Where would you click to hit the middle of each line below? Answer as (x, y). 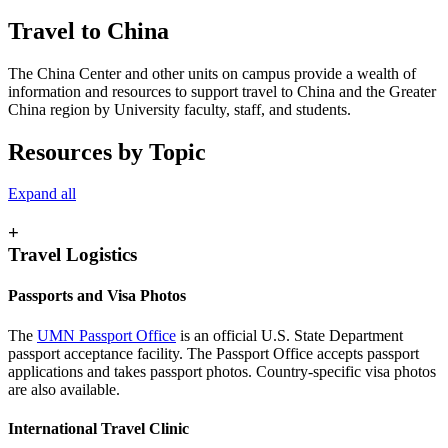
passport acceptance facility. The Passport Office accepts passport (213, 353)
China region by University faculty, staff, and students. (179, 109)
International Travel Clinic (98, 428)
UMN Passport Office (106, 335)
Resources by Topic (107, 151)
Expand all (42, 194)
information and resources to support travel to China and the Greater (222, 91)
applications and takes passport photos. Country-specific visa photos (222, 371)
